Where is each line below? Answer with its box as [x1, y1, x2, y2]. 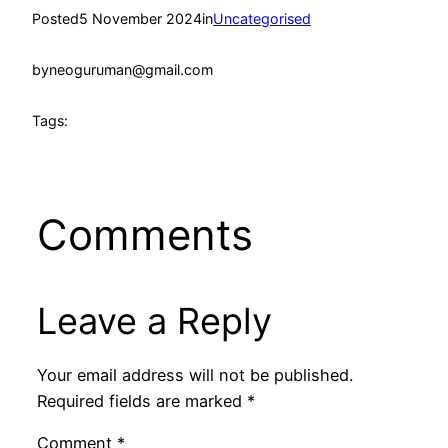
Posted [32, 10, 79, 28]
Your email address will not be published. [36, 364, 353, 385]
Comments [36, 208, 253, 260]
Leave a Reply [36, 298, 272, 343]
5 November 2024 [79, 10, 202, 28]
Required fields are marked [36, 390, 247, 411]
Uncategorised [213, 10, 311, 28]
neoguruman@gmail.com [49, 61, 213, 78]
